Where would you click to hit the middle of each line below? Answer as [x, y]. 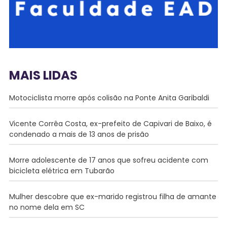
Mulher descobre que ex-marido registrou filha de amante [112, 196]
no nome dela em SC [47, 207]
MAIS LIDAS [43, 75]
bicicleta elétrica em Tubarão [62, 171]
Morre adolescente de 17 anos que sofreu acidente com [108, 160]
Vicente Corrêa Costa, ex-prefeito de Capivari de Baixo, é [110, 123]
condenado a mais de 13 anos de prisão [79, 134]
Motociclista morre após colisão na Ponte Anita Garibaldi [109, 98]
